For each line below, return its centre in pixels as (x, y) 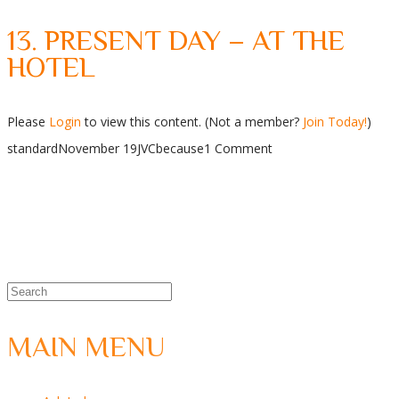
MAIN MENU (86, 346)
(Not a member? (254, 121)
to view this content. (143, 121)
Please (28, 121)
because (180, 148)
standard (33, 148)
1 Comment (238, 148)
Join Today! (335, 121)
